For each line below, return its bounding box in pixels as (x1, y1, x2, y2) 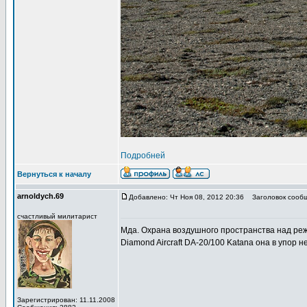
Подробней (121, 151, 165, 160)
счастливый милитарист (17, 212, 97, 220)
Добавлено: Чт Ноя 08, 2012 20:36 (129, 193, 244, 201)
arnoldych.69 (17, 192, 64, 200)
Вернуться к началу (17, 170, 91, 178)
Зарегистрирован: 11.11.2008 (17, 296, 115, 304)
